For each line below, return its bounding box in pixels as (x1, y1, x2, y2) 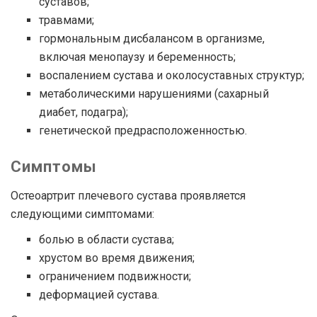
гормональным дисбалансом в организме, (39, 32, 265, 46)
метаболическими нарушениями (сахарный (39, 87, 269, 101)
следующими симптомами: (11, 207, 154, 221)
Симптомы (11, 158, 97, 176)
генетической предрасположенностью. (39, 124, 247, 138)
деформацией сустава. (39, 288, 159, 302)
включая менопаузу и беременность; (39, 50, 236, 64)
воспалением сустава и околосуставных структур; (39, 69, 304, 83)
